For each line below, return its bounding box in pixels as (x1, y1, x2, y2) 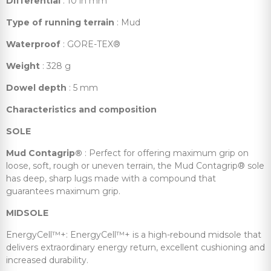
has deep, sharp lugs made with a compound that (6, 172, 216, 184)
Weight (6, 60, 40, 71)
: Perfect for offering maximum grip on (82, 147, 249, 158)
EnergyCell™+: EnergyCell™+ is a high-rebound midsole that (6, 229, 261, 240)
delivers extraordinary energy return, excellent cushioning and (6, 241, 265, 253)
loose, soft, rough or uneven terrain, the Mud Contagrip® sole (6, 160, 264, 171)
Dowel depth (6, 82, 67, 93)
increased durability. (6, 254, 88, 266)
